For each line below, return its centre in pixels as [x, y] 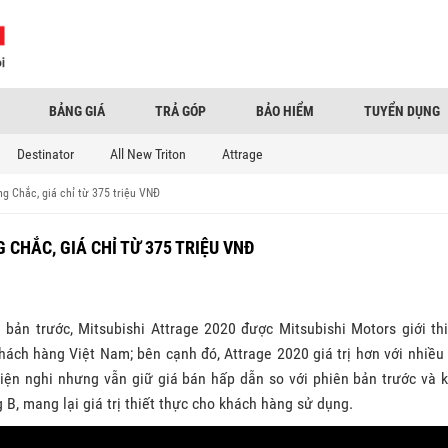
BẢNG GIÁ [77, 110]
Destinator [45, 153]
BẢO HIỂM [285, 110]
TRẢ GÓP [180, 110]
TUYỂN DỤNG [402, 110]
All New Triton [148, 153]
